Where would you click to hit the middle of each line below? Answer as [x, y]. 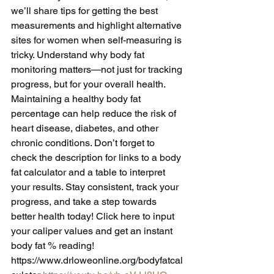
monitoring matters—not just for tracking [98, 70]
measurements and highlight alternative [98, 26]
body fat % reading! [54, 246]
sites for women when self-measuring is [98, 40]
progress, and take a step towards [85, 202]
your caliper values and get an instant [93, 231]
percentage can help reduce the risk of [95, 114]
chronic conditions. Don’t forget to [84, 143]
